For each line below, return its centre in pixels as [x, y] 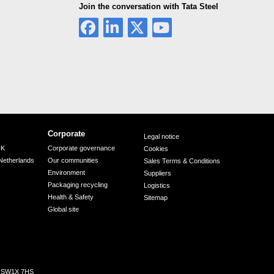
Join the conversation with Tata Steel [148, 6]
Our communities [73, 161]
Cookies [156, 149]
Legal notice [161, 137]
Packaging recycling [77, 185]
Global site [63, 209]
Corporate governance [81, 148]
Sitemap [155, 198]
